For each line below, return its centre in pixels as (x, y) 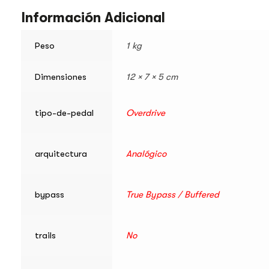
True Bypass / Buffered (173, 195)
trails (45, 236)
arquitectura (61, 154)
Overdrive (146, 113)
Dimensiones (61, 77)
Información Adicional (93, 18)
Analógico (146, 154)
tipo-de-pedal (64, 113)
